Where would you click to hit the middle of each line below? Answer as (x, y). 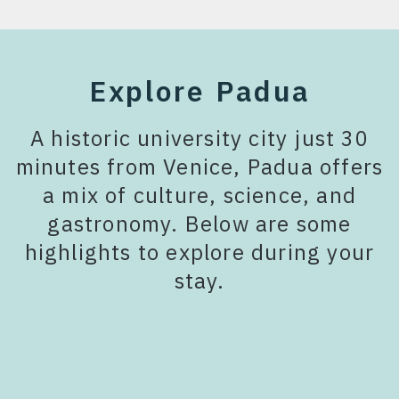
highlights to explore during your (199, 252)
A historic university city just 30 (199, 138)
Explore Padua (199, 90)
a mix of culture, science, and (199, 195)
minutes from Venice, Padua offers (199, 166)
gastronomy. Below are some (199, 223)
